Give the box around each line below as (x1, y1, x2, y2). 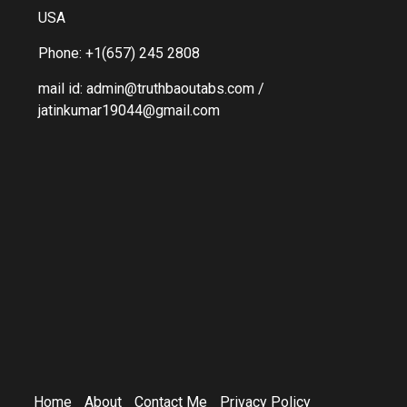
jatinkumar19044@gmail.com (38, 102, 220, 119)
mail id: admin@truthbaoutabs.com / (38, 80, 264, 97)
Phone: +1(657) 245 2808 (38, 45, 200, 62)
